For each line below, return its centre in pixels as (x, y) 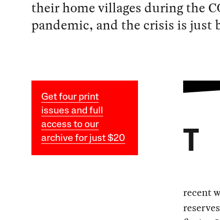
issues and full (72, 111)
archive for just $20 (83, 139)
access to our (70, 125)
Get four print (70, 97)
